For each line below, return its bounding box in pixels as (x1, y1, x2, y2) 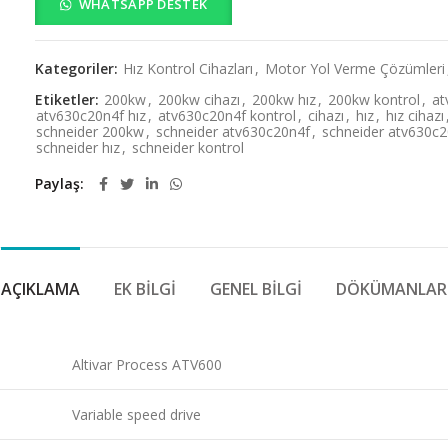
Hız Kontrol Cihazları (123, 59, 254, 78)
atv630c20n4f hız (36, 106, 147, 125)
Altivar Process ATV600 (72, 355, 222, 374)
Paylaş (35, 174, 81, 193)
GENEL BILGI (210, 278, 302, 300)
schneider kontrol (132, 138, 245, 157)
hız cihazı (386, 106, 445, 125)
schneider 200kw (36, 122, 145, 141)
